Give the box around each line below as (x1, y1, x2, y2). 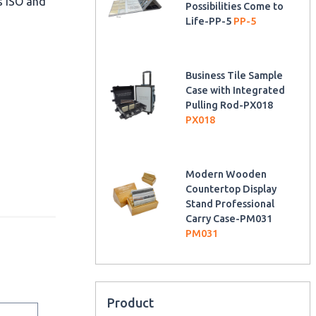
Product (107, 295, 154, 310)
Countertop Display (186, 183, 277, 195)
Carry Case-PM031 (186, 212, 273, 224)
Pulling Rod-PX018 (186, 99, 274, 111)
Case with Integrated (186, 84, 286, 96)
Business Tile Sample (186, 69, 284, 81)
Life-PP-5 (186, 15, 234, 27)
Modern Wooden (186, 168, 267, 180)
